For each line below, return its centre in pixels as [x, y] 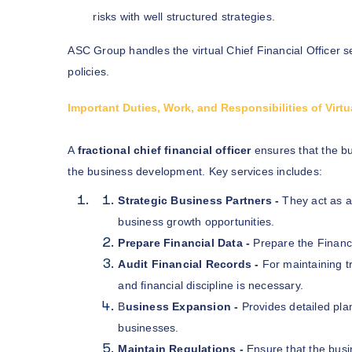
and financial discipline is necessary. [211, 285]
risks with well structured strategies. [184, 16]
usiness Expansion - [182, 306]
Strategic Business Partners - [199, 200]
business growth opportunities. [196, 221]
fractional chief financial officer [164, 150]
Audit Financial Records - [189, 264]
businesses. [148, 327]
